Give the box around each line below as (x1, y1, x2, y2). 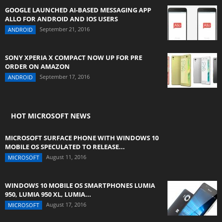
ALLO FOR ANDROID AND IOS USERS (5, 14, 118, 23)
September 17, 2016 (40, 73, 90, 80)
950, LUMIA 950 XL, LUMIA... (5, 190, 91, 199)
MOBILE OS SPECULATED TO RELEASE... (5, 142, 125, 151)
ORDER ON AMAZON (5, 62, 70, 71)
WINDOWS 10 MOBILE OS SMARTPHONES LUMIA (5, 181, 155, 190)
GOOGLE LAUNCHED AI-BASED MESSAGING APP (5, 5, 151, 14)
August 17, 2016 (46, 201, 86, 208)
